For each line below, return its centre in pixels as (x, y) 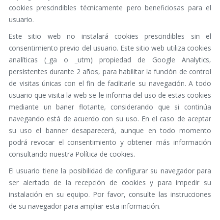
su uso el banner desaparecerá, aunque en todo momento (110, 131)
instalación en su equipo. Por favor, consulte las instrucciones (110, 194)
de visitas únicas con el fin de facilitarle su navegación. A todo (110, 83)
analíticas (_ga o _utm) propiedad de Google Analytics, (110, 60)
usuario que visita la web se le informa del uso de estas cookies (110, 95)
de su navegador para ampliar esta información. (84, 206)
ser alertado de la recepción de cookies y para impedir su (110, 183)
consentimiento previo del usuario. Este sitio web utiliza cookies (110, 48)
